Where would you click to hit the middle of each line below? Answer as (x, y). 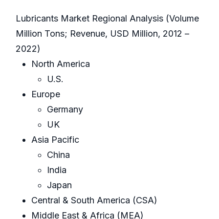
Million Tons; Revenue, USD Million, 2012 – (102, 34)
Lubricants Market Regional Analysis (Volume (107, 19)
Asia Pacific (55, 140)
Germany (65, 109)
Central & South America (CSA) (94, 200)
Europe (46, 94)
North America (61, 64)
